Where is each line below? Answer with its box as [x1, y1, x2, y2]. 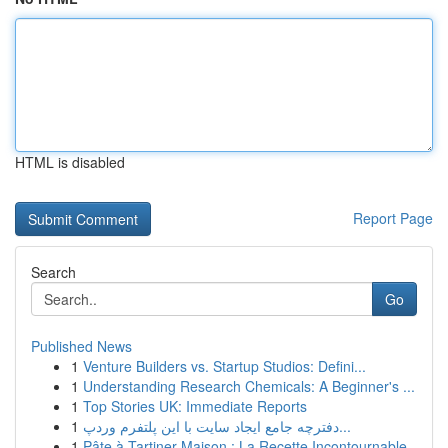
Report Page [353, 208, 433, 228]
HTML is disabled [15, 152, 125, 172]
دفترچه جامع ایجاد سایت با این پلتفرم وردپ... [339, 416, 351, 436]
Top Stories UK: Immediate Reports [83, 396, 307, 416]
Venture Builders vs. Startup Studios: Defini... [83, 356, 366, 376]
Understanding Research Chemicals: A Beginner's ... [83, 376, 415, 396]
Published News [31, 336, 132, 356]
